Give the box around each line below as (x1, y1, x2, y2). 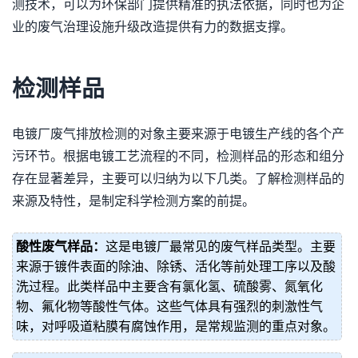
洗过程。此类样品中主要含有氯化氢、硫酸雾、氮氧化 (16, 280, 323, 293)
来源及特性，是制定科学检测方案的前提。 (12, 194, 255, 208)
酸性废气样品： (16, 240, 105, 253)
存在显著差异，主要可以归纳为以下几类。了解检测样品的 (12, 172, 344, 185)
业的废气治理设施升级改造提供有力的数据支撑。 (12, 20, 293, 34)
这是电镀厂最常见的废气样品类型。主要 (105, 240, 336, 253)
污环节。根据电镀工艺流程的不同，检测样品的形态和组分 (12, 149, 344, 163)
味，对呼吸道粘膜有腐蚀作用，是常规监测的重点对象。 (16, 320, 336, 333)
